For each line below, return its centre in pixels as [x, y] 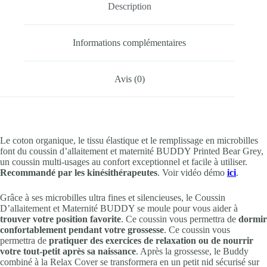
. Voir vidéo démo [192, 173]
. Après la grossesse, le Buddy [192, 252]
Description [129, 7]
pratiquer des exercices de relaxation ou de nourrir [151, 241]
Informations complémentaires [130, 43]
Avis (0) [129, 79]
